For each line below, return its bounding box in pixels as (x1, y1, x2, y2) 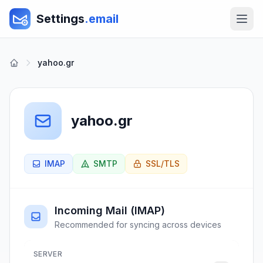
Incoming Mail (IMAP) (55, 204, 165, 217)
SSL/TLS (146, 159, 180, 168)
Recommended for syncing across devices (55, 220, 221, 230)
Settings (36, 12, 85, 26)
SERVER (33, 249, 62, 258)
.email (85, 12, 119, 26)
